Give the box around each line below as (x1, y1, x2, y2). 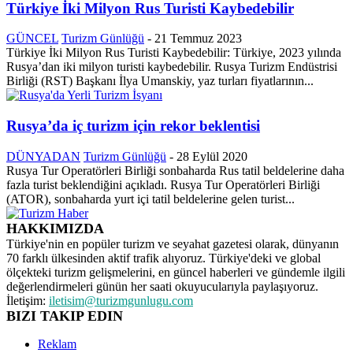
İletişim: (6, 293, 49, 307)
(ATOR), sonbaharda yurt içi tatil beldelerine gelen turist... (6, 191, 295, 206)
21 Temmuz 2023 (154, 32, 242, 46)
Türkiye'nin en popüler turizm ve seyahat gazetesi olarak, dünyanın (6, 236, 339, 251)
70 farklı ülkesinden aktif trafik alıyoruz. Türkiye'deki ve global (6, 251, 321, 265)
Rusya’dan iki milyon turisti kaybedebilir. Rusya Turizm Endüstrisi (6, 60, 337, 74)
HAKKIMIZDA (6, 220, 104, 236)
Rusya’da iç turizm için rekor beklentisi (6, 117, 260, 135)
